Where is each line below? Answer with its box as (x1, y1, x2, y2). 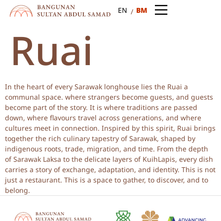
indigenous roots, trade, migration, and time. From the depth (5, 144, 208, 153)
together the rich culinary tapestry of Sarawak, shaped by (5, 134, 195, 143)
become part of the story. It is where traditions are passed (5, 103, 197, 112)
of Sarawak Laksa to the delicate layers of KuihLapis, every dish (5, 154, 213, 164)
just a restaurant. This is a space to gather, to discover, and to (5, 175, 208, 184)
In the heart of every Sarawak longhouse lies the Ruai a (5, 82, 188, 91)
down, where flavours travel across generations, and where (5, 113, 201, 122)
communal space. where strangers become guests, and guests (5, 92, 213, 102)
